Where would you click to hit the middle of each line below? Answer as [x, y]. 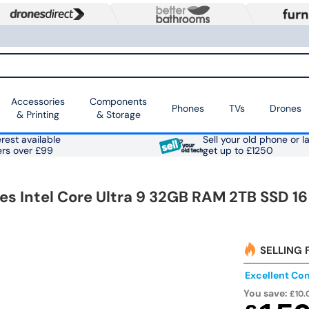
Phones [188, 108]
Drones [286, 108]
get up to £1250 [238, 151]
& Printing [38, 115]
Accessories [38, 102]
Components [118, 102]
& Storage [118, 115]
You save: [267, 293]
